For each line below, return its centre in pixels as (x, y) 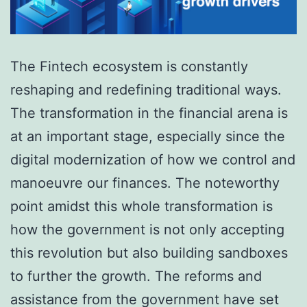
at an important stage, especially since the (148, 137)
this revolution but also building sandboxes (149, 253)
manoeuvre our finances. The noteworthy (145, 183)
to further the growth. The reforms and (136, 277)
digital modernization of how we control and (153, 160)
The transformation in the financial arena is (149, 113)
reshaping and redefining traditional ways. (148, 90)
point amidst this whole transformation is (142, 207)
